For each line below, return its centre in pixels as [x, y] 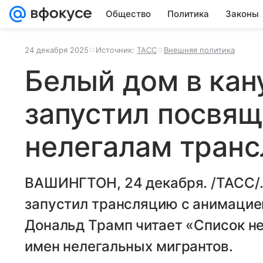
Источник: [116, 50]
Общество [128, 14]
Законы [242, 14]
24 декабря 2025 [57, 50]
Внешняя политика [199, 50]
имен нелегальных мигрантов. [129, 246]
